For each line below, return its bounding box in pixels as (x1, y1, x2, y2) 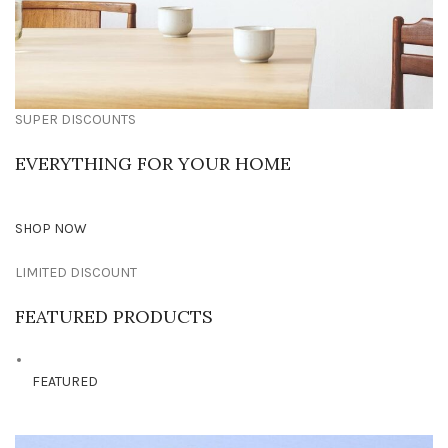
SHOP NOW (15, 220, 87, 237)
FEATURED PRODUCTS (15, 305, 213, 328)
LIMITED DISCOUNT (15, 264, 137, 281)
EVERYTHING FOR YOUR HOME (15, 152, 291, 175)
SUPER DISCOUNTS (15, 111, 136, 128)
